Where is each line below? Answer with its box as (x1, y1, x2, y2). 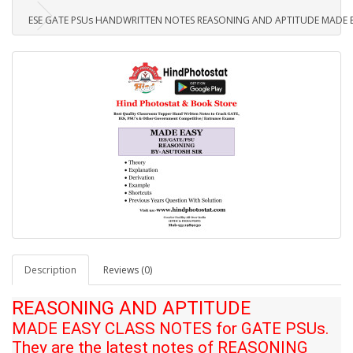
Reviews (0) (103, 263, 152, 277)
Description (24, 263, 76, 277)
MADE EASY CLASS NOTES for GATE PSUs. (12, 319, 329, 338)
